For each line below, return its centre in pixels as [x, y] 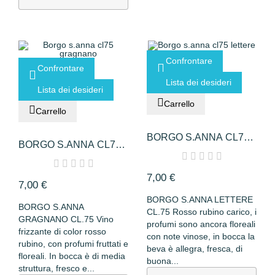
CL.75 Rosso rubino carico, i [202, 212]
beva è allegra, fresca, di [195, 249]
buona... [163, 261]
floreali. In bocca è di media [72, 256]
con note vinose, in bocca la [201, 237]
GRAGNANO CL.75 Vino [66, 219]
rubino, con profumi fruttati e [73, 244]
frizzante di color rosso [62, 232]
